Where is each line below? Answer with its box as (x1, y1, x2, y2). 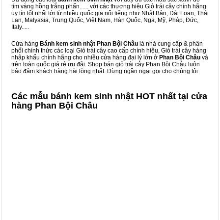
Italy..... (11, 24, 29, 30)
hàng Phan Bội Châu (11, 101, 98, 110)
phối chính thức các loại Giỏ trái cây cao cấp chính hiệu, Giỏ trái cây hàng (11, 47, 206, 54)
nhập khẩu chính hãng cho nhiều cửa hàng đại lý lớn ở (11, 54, 159, 61)
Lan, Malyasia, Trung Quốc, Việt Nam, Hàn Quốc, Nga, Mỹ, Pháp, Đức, (11, 17, 198, 24)
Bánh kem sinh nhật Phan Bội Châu (40, 40, 138, 47)
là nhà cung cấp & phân (138, 40, 203, 47)
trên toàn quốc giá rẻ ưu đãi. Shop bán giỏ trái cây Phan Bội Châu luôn (11, 61, 200, 68)
